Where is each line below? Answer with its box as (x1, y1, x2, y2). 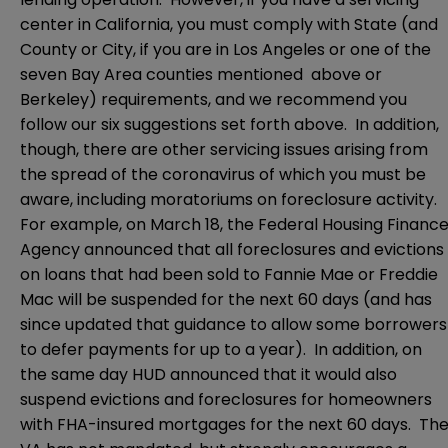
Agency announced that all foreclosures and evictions (20, 238, 444, 262)
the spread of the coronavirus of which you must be (20, 163, 426, 187)
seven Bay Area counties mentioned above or (20, 63, 382, 87)
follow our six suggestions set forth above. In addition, (20, 113, 439, 137)
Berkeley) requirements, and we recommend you (20, 88, 407, 112)
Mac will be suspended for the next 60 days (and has (20, 288, 432, 312)
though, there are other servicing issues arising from (20, 138, 428, 162)
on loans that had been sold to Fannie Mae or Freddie (20, 263, 438, 287)
